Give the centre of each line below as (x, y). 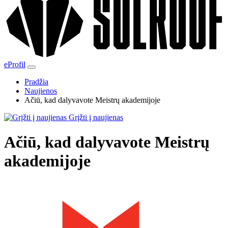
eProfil (15, 64)
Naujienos (41, 91)
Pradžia (36, 81)
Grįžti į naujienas (95, 117)
